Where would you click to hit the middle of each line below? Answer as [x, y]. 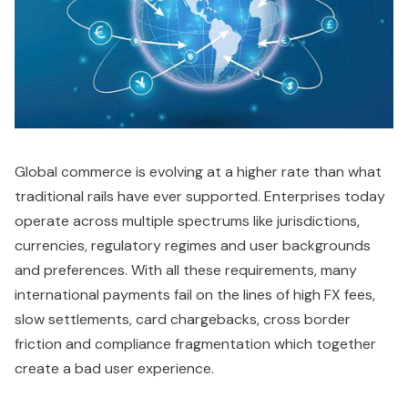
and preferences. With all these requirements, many [186, 270]
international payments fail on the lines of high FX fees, [195, 294]
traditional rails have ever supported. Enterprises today [200, 196]
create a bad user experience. [116, 368]
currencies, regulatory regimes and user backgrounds [193, 245]
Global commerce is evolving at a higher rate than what [198, 171]
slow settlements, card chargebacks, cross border [183, 319]
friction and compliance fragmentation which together [195, 343]
